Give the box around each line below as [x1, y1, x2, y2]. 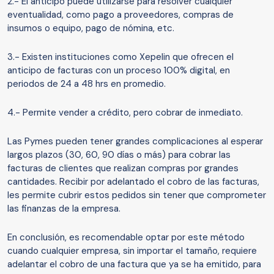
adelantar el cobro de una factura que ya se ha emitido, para [7, 258, 261, 271]
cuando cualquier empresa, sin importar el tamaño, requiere [7, 245, 257, 257]
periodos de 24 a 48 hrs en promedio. [7, 78, 166, 91]
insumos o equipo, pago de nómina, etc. [7, 22, 174, 35]
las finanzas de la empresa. [7, 202, 123, 215]
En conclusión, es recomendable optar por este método [7, 231, 245, 244]
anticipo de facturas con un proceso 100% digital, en [7, 64, 230, 77]
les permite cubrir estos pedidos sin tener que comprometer [7, 189, 266, 202]
